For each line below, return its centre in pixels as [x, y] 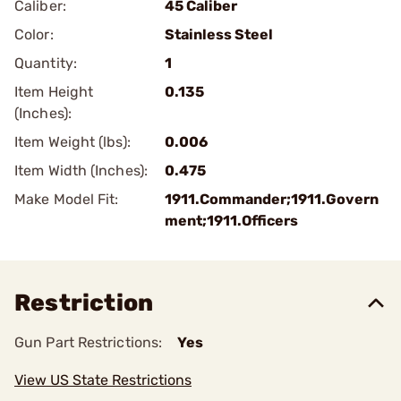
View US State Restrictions [103, 380]
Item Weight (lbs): [73, 142]
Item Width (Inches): [81, 171]
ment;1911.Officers [231, 221]
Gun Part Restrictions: [89, 342]
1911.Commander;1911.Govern [272, 199]
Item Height [54, 92]
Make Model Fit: [67, 199]
